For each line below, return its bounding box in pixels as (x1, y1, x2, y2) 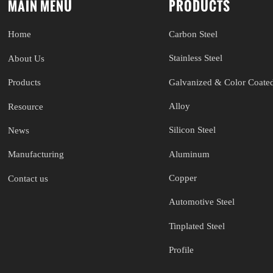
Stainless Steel (168, 53, 222, 63)
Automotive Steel (168, 197, 235, 207)
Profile (168, 245, 194, 255)
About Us (8, 53, 45, 63)
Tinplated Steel (168, 221, 225, 231)
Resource (8, 101, 44, 112)
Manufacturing (8, 149, 65, 160)
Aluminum (168, 149, 210, 159)
